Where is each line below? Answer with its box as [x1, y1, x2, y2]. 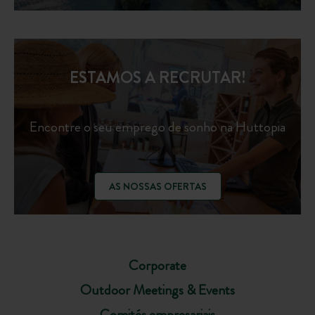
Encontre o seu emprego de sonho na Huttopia [30, 116, 285, 137]
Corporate [129, 255, 186, 276]
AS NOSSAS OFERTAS [108, 179, 207, 194]
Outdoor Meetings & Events [80, 280, 235, 301]
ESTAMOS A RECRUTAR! [69, 66, 246, 90]
